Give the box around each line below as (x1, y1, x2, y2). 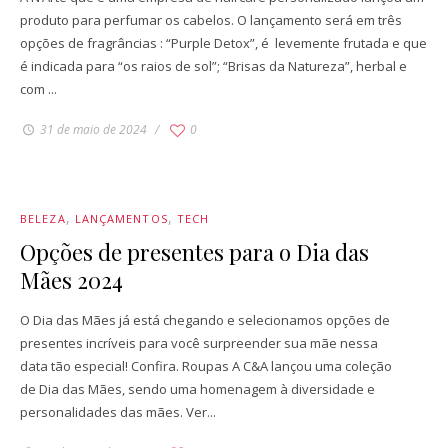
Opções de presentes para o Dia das (20, 236, 369, 267)
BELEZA (20, 210, 66, 226)
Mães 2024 (20, 264, 123, 295)
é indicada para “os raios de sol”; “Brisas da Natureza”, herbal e (20, 56, 407, 75)
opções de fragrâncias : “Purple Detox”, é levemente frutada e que (20, 33, 427, 52)
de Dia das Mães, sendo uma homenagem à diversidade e (20, 379, 375, 398)
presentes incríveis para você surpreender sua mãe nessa (20, 333, 378, 352)
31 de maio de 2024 (36, 120, 150, 138)
